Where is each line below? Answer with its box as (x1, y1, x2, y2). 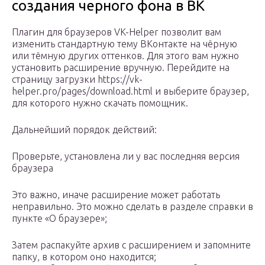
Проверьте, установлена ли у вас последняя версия (12, 151, 240, 162)
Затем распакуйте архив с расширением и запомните (12, 240, 251, 251)
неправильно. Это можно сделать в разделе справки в (12, 201, 253, 212)
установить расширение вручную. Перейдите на (12, 62, 230, 73)
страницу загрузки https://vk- (12, 74, 143, 85)
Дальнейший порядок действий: (12, 124, 157, 135)
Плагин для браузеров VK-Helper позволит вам (12, 27, 221, 38)
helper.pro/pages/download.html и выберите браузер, (12, 86, 249, 97)
